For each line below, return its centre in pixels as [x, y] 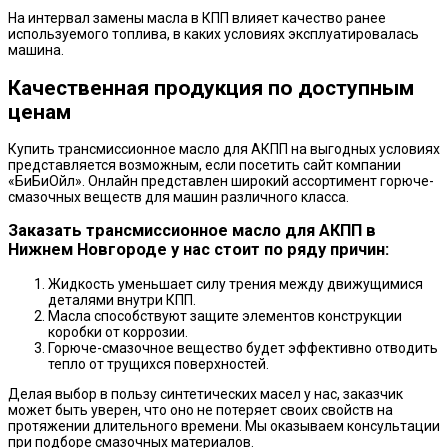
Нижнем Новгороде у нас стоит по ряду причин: [198, 250]
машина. [36, 50]
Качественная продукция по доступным [211, 87]
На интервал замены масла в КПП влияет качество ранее [197, 18]
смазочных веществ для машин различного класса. [178, 197]
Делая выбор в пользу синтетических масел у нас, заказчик [205, 393]
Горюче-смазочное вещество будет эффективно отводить [243, 347]
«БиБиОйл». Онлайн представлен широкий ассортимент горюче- [221, 181]
